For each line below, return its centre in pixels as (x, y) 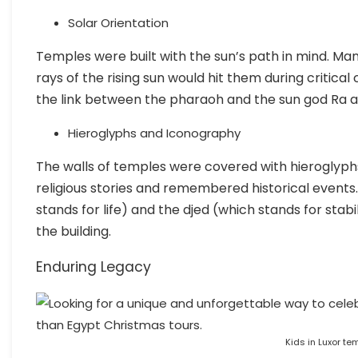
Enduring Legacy (93, 267)
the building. (74, 232)
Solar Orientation (118, 23)
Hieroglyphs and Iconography (154, 133)
